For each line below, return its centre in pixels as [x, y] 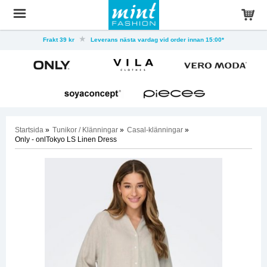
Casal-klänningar [155, 130]
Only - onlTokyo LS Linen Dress [66, 139]
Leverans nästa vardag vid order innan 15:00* [156, 40]
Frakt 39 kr [60, 40]
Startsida [29, 130]
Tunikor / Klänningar [85, 130]
